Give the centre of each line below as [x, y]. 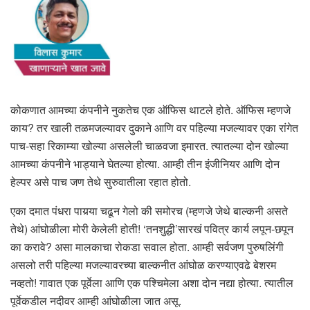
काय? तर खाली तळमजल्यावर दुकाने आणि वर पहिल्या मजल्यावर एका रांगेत [154, 128]
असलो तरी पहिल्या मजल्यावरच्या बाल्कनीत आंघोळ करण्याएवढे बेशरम [143, 265]
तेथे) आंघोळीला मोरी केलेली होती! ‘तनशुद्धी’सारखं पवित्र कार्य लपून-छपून [152, 229]
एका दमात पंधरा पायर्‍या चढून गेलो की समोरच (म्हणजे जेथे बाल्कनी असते [149, 211]
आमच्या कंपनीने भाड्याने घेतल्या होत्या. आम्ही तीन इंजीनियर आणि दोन [145, 164]
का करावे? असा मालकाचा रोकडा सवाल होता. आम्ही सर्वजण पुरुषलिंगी [147, 247]
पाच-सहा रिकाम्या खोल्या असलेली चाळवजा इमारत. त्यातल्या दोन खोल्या [149, 146]
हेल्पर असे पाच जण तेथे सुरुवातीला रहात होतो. [101, 182]
